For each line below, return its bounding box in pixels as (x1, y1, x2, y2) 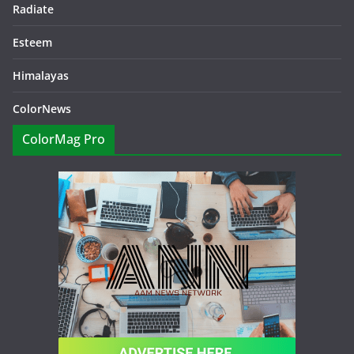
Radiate (13, 2, 54, 17)
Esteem (13, 35, 52, 50)
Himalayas (13, 68, 69, 83)
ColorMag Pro (22, 130, 105, 148)
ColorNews (13, 101, 71, 116)
